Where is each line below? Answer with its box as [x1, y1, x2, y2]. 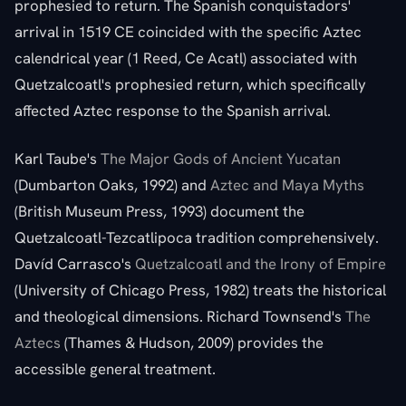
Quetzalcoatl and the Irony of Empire [135, 253, 386, 274]
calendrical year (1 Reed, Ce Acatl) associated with [14, 47, 357, 68]
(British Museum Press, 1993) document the [14, 200, 304, 221]
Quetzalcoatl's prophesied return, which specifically [14, 73, 366, 94]
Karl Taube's [14, 148, 101, 169]
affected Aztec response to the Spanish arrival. [14, 100, 331, 121]
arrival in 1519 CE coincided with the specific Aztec [14, 21, 362, 42]
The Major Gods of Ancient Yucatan [101, 148, 341, 169]
